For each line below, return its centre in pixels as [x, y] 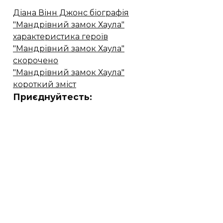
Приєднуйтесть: [53, 97]
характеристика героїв [60, 37]
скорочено [36, 61]
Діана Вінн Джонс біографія [71, 13]
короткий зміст [45, 85]
